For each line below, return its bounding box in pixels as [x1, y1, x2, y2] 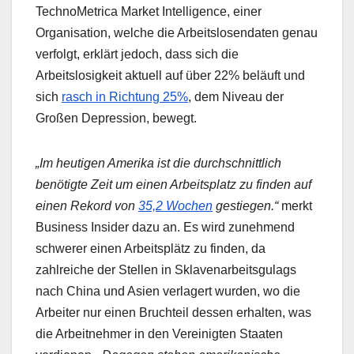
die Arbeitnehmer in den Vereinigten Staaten [36, 327, 283, 341]
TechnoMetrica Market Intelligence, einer [36, 5, 262, 19]
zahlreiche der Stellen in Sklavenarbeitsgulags [36, 263, 296, 277]
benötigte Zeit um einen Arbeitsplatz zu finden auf [36, 178, 311, 192]
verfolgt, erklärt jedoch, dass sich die [36, 47, 239, 62]
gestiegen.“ [213, 199, 278, 213]
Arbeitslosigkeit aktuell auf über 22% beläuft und [36, 69, 305, 83]
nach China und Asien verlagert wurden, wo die [36, 284, 300, 299]
